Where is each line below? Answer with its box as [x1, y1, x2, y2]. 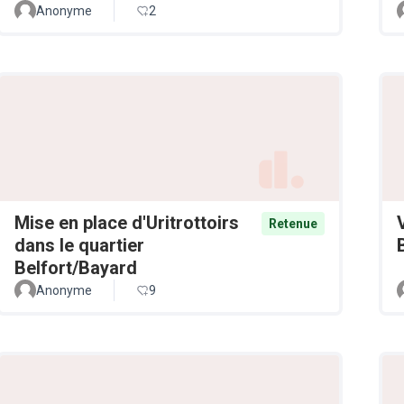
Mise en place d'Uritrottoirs [14, 211, 239, 234]
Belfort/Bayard [14, 256, 137, 279]
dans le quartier [14, 234, 144, 256]
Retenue [269, 216, 317, 231]
